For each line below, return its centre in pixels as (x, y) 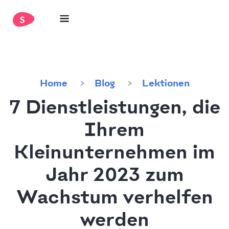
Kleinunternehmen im (114, 153)
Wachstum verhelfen (114, 198)
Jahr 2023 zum (114, 176)
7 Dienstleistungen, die (114, 108)
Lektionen (166, 84)
